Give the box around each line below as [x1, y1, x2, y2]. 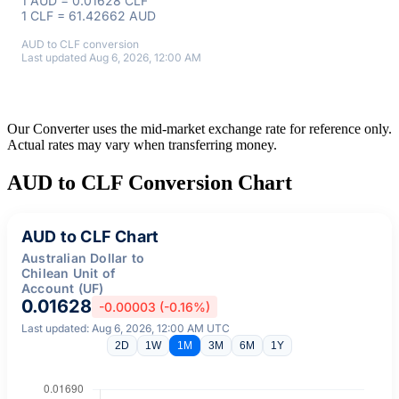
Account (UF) [21, 280, 104, 296]
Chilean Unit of [21, 265, 115, 281]
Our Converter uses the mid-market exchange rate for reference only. [7, 120, 392, 136]
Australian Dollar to [21, 249, 144, 265]
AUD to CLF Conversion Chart [7, 170, 292, 194]
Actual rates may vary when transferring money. [7, 136, 277, 152]
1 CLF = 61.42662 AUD [21, 7, 156, 23]
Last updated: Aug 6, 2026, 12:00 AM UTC [21, 321, 230, 335]
